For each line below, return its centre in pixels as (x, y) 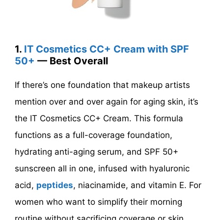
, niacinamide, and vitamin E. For (137, 185)
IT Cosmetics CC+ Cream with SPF (107, 49)
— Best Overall (71, 61)
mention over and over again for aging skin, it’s (107, 101)
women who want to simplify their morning (98, 202)
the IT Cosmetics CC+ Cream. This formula (99, 118)
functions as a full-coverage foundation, (94, 135)
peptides (55, 185)
